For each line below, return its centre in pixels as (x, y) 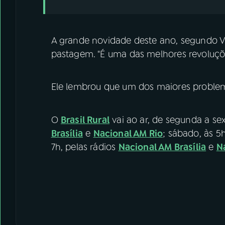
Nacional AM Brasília (162, 147)
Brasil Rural (85, 120)
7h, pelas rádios (85, 147)
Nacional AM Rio (128, 133)
